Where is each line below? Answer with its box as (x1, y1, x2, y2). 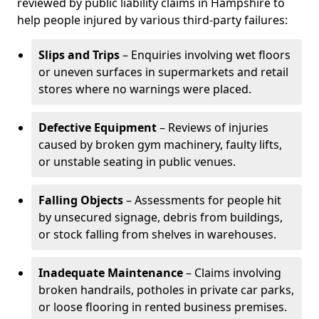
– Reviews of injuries (157, 120, 268, 135)
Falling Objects (38, 192, 123, 208)
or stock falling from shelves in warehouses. (38, 226, 276, 242)
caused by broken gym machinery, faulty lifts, (38, 137, 282, 152)
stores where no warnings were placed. (38, 81, 251, 97)
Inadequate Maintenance (38, 265, 183, 281)
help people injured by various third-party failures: (17, 12, 288, 28)
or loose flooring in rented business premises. (38, 299, 287, 315)
